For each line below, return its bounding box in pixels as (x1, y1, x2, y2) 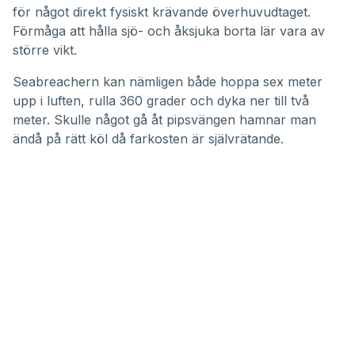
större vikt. (13, 42, 77, 59)
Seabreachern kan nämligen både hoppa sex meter (13, 74, 323, 90)
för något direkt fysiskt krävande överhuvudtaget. (13, 4, 311, 21)
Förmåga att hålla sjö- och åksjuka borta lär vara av (13, 23, 325, 40)
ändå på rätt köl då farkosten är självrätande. (13, 131, 284, 147)
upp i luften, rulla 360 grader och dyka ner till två (13, 93, 309, 109)
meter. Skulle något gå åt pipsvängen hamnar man (13, 112, 316, 128)
